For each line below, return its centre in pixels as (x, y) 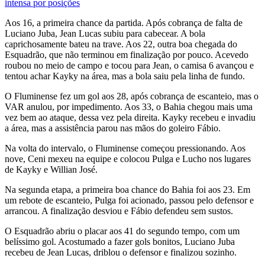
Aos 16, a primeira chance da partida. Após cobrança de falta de (124, 22)
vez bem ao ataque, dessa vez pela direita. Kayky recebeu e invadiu (130, 117)
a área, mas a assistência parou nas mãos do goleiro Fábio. (113, 128)
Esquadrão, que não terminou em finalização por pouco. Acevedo (127, 54)
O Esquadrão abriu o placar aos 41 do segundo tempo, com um (122, 231)
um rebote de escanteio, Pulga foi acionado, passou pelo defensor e (129, 200)
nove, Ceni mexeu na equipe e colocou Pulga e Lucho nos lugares (128, 159)
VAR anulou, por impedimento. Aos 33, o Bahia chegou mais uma (129, 106)
